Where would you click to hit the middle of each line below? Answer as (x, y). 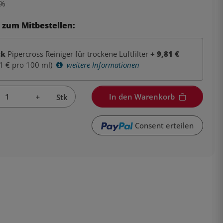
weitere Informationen (102, 64)
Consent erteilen (164, 126)
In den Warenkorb (142, 96)
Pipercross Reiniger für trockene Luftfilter (78, 54)
